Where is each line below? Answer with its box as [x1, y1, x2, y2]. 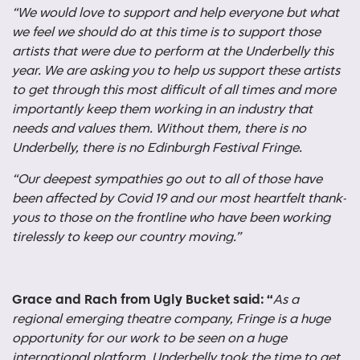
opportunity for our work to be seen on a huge [12, 330, 287, 347]
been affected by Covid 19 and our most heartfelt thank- [12, 190, 346, 207]
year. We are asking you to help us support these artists [12, 63, 340, 80]
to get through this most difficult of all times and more [12, 82, 336, 99]
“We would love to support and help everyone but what [12, 5, 339, 22]
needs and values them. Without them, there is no [12, 121, 306, 137]
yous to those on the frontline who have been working [12, 210, 330, 227]
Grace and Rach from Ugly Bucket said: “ [12, 292, 273, 309]
